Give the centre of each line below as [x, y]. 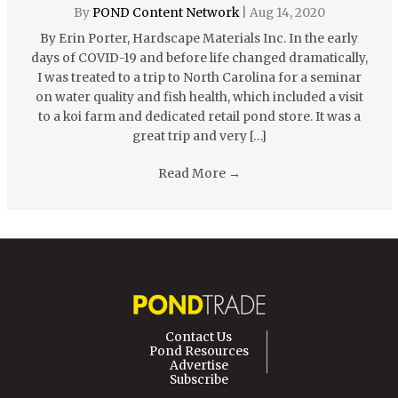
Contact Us [199, 338]
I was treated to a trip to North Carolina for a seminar [199, 77]
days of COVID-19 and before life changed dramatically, [199, 58]
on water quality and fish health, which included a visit [199, 97]
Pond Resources [199, 352]
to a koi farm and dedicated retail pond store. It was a [199, 116]
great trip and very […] [199, 136]
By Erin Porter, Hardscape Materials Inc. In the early [199, 38]
